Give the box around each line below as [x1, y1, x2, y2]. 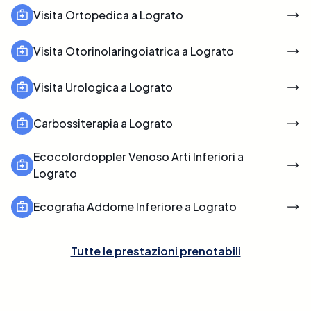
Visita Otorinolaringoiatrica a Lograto [33, 43, 234, 58]
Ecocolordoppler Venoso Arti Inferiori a [33, 149, 244, 164]
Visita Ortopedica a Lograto [33, 7, 183, 22]
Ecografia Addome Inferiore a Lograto [33, 199, 237, 214]
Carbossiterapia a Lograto [33, 115, 173, 131]
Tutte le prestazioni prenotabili [70, 243, 241, 258]
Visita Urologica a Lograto [33, 79, 173, 94]
